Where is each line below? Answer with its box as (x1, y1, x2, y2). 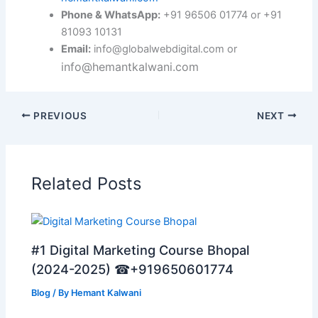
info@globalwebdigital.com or (91, 42, 238, 55)
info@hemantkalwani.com (61, 59, 199, 74)
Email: (61, 42, 92, 55)
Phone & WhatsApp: (61, 8, 161, 21)
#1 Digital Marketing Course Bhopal (31, 241, 251, 258)
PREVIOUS (31, 109, 87, 121)
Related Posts (31, 173, 142, 194)
